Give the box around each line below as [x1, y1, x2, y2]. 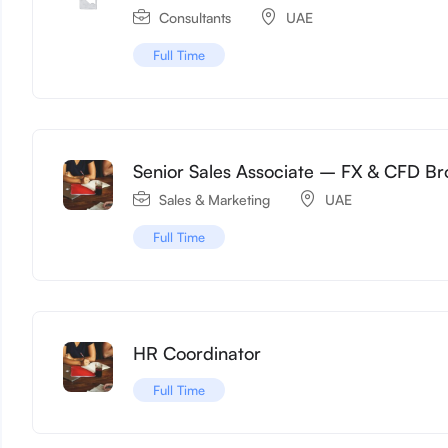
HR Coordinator [133, 341, 262, 364]
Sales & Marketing [159, 190, 271, 208]
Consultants [159, 8, 232, 26]
